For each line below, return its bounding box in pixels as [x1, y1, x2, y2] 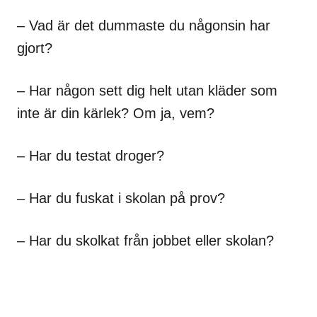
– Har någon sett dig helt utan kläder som [17, 82, 277, 98]
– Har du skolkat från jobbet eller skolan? [17, 232, 274, 248]
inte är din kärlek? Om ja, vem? [17, 105, 214, 121]
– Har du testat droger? [17, 147, 164, 163]
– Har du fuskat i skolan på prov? [17, 190, 225, 206]
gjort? [17, 40, 52, 56]
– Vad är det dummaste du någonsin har [17, 17, 270, 33]
